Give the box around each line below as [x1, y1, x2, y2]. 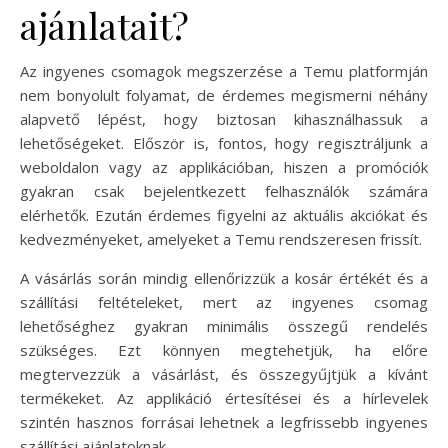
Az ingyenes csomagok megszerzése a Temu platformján [20, 60, 428, 81]
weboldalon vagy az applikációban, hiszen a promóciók [20, 156, 428, 177]
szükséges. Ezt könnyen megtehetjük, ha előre [20, 339, 428, 360]
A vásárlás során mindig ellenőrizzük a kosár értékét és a [20, 267, 428, 288]
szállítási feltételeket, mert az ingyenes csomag [20, 291, 428, 312]
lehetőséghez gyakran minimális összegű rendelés [20, 315, 428, 336]
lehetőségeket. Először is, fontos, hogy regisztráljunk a [20, 132, 428, 153]
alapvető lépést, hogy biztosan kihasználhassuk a [20, 108, 428, 129]
